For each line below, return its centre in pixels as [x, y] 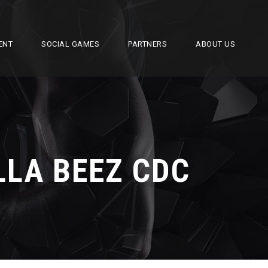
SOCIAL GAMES [70, 44]
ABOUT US [215, 44]
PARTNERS [147, 44]
